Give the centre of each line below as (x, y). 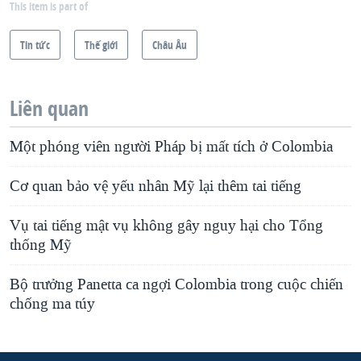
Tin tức (35, 45)
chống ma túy (52, 304)
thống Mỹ (41, 245)
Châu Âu (170, 45)
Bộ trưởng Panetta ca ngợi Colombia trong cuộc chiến (176, 285)
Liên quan (49, 109)
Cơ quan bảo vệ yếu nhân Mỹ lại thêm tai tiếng (156, 187)
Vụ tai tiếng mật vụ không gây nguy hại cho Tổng (166, 226)
